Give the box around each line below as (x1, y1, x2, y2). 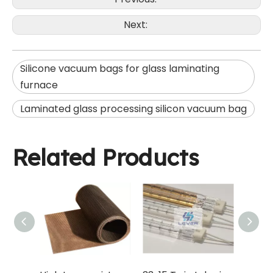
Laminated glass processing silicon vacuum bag (20, 102, 247, 116)
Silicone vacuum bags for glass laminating (20, 62, 219, 76)
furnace (20, 78, 58, 93)
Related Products (12, 143, 199, 172)
